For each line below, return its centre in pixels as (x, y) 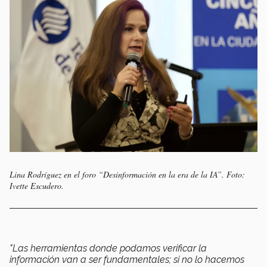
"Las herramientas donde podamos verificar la (108, 248)
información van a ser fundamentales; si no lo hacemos (127, 259)
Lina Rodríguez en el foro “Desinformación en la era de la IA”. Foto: (127, 174)
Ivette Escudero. (37, 185)
